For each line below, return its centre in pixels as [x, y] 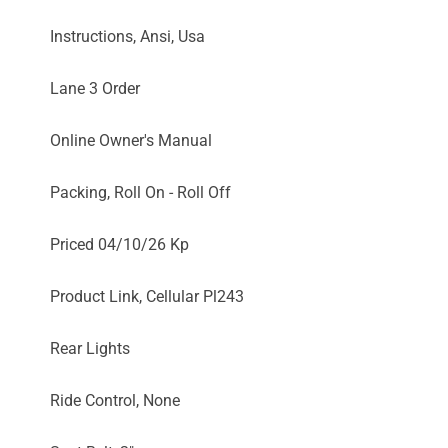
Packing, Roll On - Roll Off [140, 192]
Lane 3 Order [95, 88]
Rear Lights [90, 348]
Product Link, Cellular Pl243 [147, 296]
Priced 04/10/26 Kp [119, 244]
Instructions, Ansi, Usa [127, 36]
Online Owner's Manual [131, 140]
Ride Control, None [115, 400]
